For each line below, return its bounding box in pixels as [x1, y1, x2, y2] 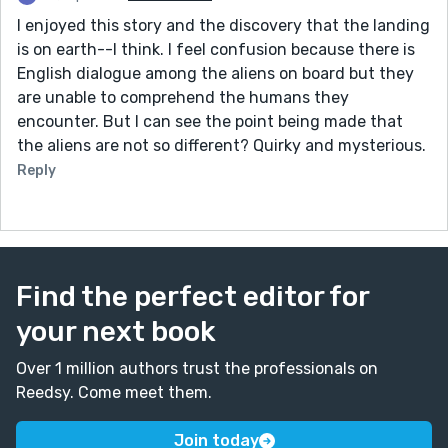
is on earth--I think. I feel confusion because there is [17, 39, 415, 59]
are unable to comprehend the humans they [17, 87, 349, 107]
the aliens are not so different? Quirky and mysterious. [17, 135, 426, 155]
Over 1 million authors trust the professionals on [16, 358, 378, 378]
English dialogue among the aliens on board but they [17, 63, 414, 83]
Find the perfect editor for [16, 279, 369, 313]
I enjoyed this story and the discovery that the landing [17, 15, 430, 35]
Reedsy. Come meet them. [16, 382, 212, 402]
